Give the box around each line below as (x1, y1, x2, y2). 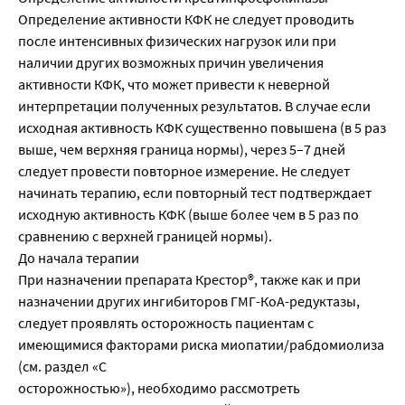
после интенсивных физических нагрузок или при (18, 32, 336, 51)
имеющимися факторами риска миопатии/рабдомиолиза (18, 335, 384, 354)
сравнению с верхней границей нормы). (18, 227, 272, 246)
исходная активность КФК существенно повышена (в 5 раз (18, 118, 386, 137)
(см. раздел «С (18, 357, 107, 376)
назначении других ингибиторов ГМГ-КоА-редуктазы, (18, 292, 360, 311)
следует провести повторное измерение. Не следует (18, 162, 350, 181)
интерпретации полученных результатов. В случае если (18, 97, 371, 116)
